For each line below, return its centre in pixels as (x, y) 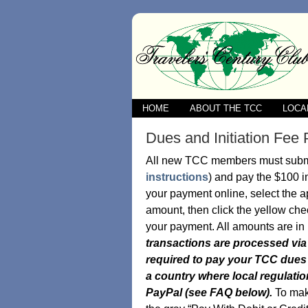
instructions (177, 177)
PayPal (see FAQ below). (210, 293)
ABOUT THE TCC (225, 108)
